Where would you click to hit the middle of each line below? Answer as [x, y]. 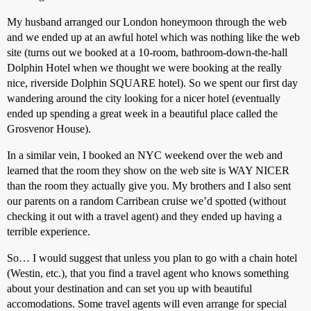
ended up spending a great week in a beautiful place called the [142, 114]
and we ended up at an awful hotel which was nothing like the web [153, 37]
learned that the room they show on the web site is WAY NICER [148, 170]
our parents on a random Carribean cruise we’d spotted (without [146, 201]
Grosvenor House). [49, 129]
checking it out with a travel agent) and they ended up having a [144, 216]
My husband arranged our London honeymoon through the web [147, 22]
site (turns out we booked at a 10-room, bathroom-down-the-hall [147, 52]
